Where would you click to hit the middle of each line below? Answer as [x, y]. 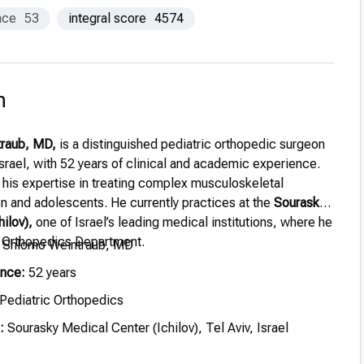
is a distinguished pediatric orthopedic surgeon [191, 144]
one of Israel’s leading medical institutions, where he [182, 222]
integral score [107, 18]
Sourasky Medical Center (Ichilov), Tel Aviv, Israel [146, 328]
